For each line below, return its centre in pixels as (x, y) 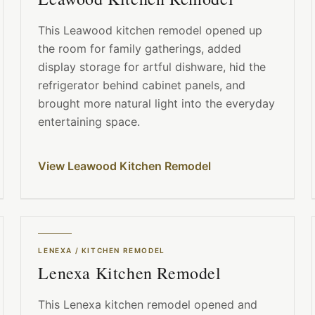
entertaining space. (89, 122)
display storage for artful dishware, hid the (152, 67)
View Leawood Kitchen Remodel (125, 166)
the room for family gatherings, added (140, 49)
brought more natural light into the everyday (157, 104)
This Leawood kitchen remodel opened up (150, 31)
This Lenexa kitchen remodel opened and (148, 305)
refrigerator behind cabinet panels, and (142, 85)
